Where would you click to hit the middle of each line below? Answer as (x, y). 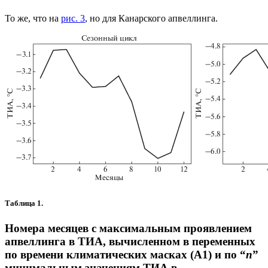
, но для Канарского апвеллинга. (151, 19)
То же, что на (33, 19)
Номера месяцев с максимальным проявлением (128, 228)
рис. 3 (73, 19)
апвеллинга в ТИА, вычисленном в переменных (130, 241)
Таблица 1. (26, 203)
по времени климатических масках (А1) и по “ (125, 254)
